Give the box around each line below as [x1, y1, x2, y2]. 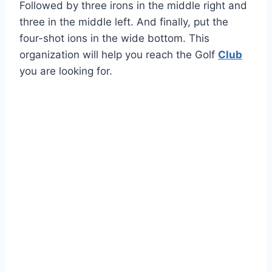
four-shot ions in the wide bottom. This [19, 32, 209, 44]
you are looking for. [19, 64, 112, 77]
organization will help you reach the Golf [19, 48, 218, 61]
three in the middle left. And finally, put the [19, 15, 228, 28]
